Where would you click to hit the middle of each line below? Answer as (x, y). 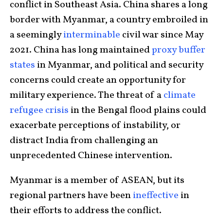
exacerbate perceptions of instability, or (95, 126)
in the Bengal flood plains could (137, 111)
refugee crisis (39, 111)
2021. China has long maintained (81, 50)
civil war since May (162, 35)
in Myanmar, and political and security (119, 65)
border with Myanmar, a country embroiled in (109, 20)
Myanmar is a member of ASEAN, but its (97, 181)
